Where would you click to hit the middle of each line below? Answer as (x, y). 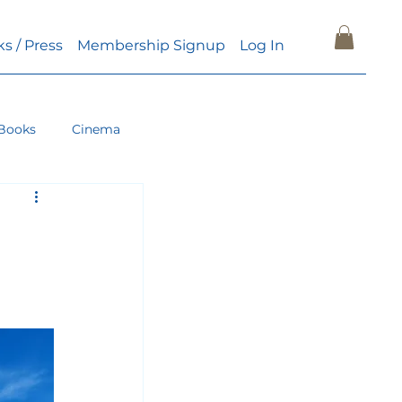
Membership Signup (151, 45)
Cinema (96, 129)
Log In (262, 45)
